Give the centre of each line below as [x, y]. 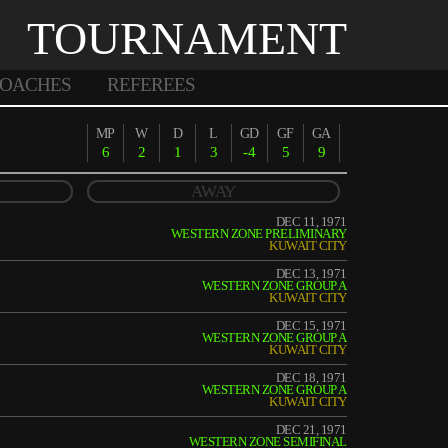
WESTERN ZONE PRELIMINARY [258, 233]
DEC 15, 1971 [311, 325]
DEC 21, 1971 [311, 429]
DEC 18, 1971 [311, 377]
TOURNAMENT [187, 38]
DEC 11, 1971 [311, 221]
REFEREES [150, 84]
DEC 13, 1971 [311, 273]
